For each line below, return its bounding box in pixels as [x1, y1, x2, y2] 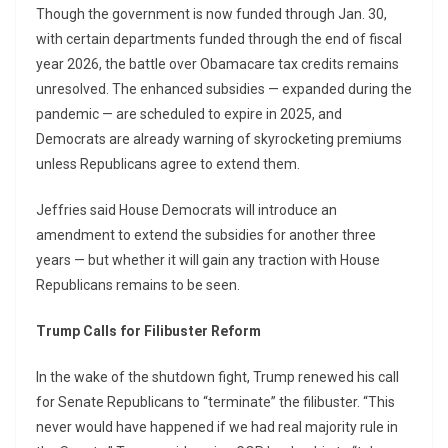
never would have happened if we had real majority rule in [36, 419, 398, 436]
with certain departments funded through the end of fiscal [36, 31, 402, 48]
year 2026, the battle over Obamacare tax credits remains [36, 56, 399, 73]
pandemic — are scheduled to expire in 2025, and [36, 106, 342, 123]
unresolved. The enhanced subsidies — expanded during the [36, 81, 412, 98]
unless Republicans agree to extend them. [36, 156, 300, 173]
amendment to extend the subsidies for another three [36, 227, 376, 244]
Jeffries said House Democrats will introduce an [36, 202, 337, 219]
